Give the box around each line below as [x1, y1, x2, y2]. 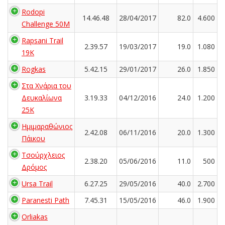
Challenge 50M [22, 19, 70, 29]
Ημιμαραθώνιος [22, 121, 72, 131]
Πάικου [22, 133, 45, 143]
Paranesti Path [22, 195, 69, 205]
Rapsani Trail [22, 35, 63, 45]
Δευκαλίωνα [22, 92, 62, 102]
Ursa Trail [22, 178, 53, 188]
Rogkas [22, 64, 46, 74]
